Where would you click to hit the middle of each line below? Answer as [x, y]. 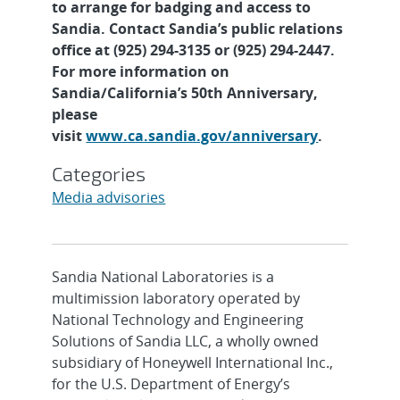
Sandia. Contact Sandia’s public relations [198, 28]
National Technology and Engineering [178, 319]
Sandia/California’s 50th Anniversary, [185, 92]
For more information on [141, 71]
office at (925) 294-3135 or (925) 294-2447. [194, 50]
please [75, 114]
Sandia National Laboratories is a [163, 276]
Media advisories [109, 197]
